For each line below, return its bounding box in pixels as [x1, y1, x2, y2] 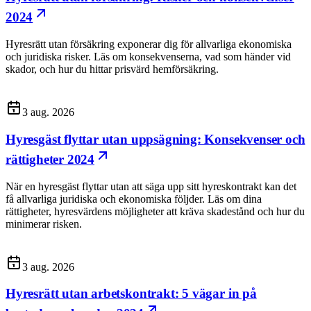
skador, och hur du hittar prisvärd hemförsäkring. [6, 63, 219, 76]
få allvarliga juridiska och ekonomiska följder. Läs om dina [6, 192, 262, 205]
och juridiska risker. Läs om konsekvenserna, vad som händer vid [6, 51, 291, 63]
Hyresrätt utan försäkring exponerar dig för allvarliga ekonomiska [6, 38, 292, 51]
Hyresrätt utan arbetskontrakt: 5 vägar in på [6, 286, 257, 301]
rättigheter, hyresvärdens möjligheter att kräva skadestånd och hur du [6, 205, 305, 217]
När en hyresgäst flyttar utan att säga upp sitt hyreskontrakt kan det [6, 180, 296, 192]
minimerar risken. [6, 217, 82, 230]
